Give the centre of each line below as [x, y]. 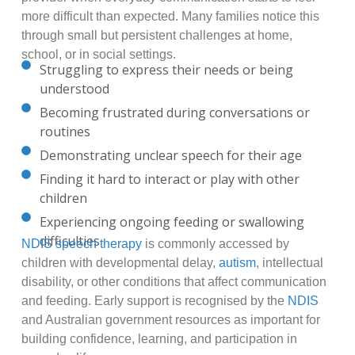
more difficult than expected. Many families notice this [170, 17]
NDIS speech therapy [81, 244]
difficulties [69, 241]
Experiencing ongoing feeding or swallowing [172, 222]
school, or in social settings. [98, 55]
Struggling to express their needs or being [166, 70]
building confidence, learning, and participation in [159, 339]
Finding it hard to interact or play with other [169, 179]
